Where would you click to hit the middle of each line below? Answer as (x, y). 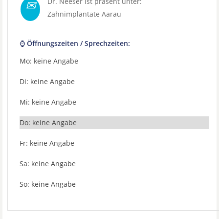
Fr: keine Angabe (47, 143)
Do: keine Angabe (48, 122)
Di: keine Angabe (47, 81)
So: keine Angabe (48, 184)
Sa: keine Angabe (48, 164)
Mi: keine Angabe (48, 102)
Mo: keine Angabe (49, 61)
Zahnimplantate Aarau (84, 14)
